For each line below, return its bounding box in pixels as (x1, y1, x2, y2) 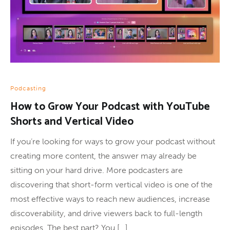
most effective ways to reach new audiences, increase (10, 194, 210, 204)
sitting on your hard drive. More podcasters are (10, 165, 183, 175)
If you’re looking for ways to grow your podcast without (10, 136, 215, 146)
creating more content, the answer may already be (10, 150, 197, 161)
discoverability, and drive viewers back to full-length (10, 208, 202, 218)
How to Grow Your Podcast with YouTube (10, 98, 210, 116)
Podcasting (10, 84, 46, 92)
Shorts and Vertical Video (10, 112, 133, 130)
